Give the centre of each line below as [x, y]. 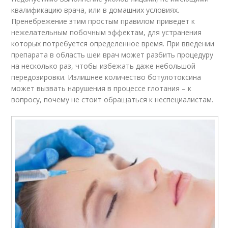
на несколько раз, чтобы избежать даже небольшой [104, 66]
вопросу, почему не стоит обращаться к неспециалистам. [112, 99]
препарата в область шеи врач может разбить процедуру [112, 54]
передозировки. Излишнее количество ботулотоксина [106, 77]
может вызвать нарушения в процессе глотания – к [102, 88]
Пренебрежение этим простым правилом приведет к [103, 21]
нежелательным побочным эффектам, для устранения [107, 32]
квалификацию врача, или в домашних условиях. [95, 10]
